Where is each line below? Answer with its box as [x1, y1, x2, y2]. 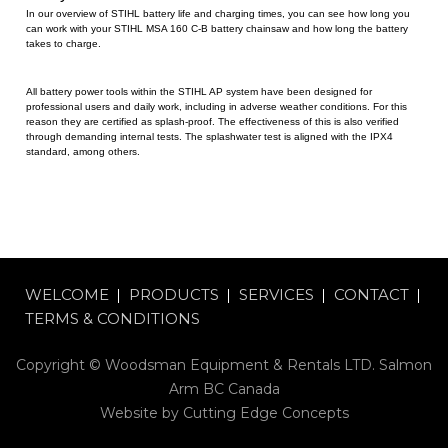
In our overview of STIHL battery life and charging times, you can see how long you [26, 8, 410, 19]
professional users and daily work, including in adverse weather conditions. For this [26, 101, 407, 112]
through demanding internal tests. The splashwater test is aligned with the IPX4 [26, 131, 393, 142]
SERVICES [239, 285, 314, 304]
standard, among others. [26, 146, 140, 157]
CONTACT [334, 285, 409, 304]
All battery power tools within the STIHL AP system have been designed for [26, 86, 372, 97]
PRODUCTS [129, 285, 219, 304]
